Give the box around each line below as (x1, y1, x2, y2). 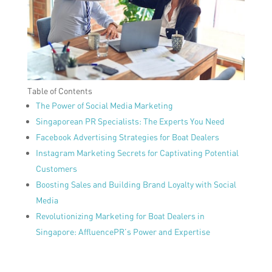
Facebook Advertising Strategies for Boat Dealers (35, 132, 219, 143)
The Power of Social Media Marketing (35, 100, 173, 111)
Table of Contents (27, 86, 92, 97)
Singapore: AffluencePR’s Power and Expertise (35, 226, 210, 237)
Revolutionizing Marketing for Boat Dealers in (35, 211, 205, 222)
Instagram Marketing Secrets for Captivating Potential (35, 148, 239, 158)
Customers (35, 163, 77, 174)
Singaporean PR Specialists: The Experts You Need (35, 116, 225, 127)
